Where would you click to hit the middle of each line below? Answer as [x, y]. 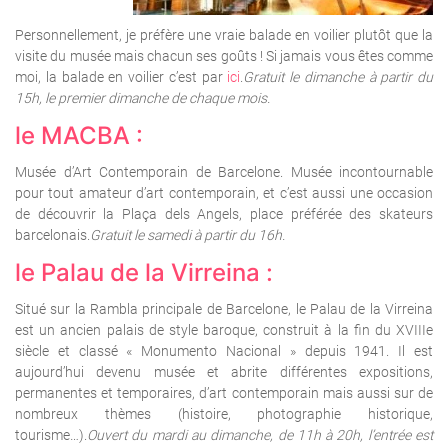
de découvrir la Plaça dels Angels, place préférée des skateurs [224, 214]
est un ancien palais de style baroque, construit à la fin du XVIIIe [224, 330]
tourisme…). [51, 435]
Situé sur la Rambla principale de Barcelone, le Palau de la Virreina [224, 309]
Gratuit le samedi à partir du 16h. [187, 235]
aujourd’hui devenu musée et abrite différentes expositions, [224, 372]
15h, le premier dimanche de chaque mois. [142, 98]
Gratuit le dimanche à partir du [338, 77]
